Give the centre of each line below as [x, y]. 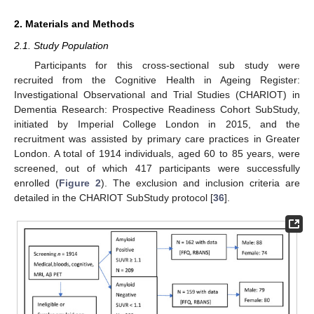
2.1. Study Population [61, 45]
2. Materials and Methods [74, 23]
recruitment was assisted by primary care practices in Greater [157, 138]
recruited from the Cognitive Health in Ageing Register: [157, 80]
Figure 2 [80, 183]
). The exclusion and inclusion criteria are [200, 183]
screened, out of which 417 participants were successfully [157, 168]
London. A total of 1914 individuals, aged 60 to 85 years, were [157, 153]
